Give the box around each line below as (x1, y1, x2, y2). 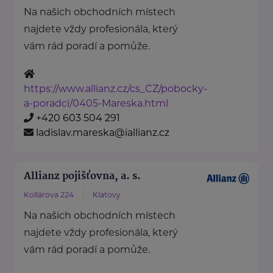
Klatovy (93, 190, 121, 200)
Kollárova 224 (24, 190, 74, 200)
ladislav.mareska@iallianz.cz (36, 127, 169, 139)
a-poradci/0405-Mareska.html (24, 97, 168, 110)
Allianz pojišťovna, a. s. (24, 168, 141, 185)
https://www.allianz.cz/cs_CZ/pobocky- (24, 83, 207, 95)
